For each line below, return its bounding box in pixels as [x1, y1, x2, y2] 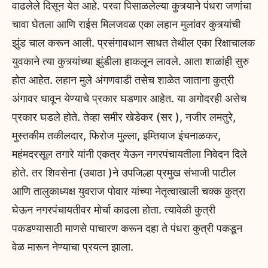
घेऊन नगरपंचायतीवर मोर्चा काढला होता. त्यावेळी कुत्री [12, 203, 215, 217]
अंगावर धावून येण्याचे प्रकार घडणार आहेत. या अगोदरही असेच [12, 92, 246, 105]
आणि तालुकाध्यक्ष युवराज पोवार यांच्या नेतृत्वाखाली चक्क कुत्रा [12, 185, 245, 198]
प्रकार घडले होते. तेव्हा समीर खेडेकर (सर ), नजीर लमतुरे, [12, 111, 236, 124]
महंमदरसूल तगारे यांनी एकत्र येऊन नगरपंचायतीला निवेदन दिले [12, 148, 247, 161]
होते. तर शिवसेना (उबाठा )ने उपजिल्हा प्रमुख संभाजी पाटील [12, 166, 236, 179]
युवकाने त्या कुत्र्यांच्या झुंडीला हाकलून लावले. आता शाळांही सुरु [12, 55, 249, 68]
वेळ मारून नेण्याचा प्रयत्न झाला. [12, 240, 133, 254]
